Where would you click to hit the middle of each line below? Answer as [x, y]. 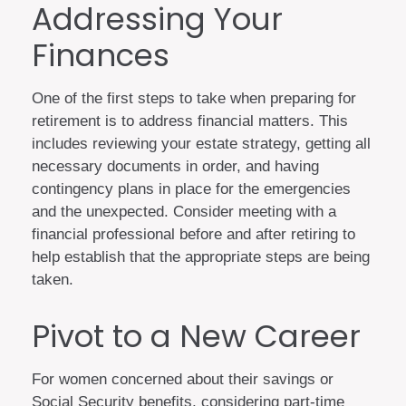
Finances [101, 55]
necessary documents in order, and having [175, 166]
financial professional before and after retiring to [193, 234]
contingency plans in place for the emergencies [191, 188]
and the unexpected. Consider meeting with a [184, 211]
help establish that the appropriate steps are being [201, 256]
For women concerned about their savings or [183, 379]
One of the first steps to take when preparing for [194, 98]
